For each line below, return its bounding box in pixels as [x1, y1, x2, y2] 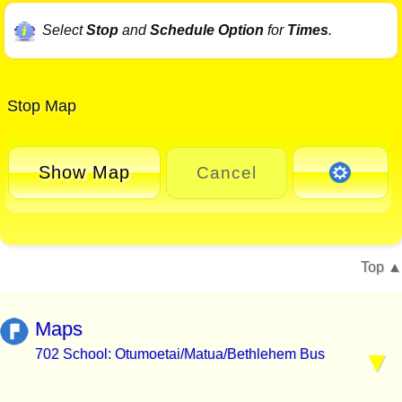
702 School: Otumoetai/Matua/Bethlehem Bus [35, 345, 325, 362]
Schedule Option [149, 22, 264, 38]
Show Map [39, 162, 130, 183]
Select [41, 22, 86, 38]
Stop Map [3, 97, 76, 116]
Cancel [196, 162, 257, 182]
